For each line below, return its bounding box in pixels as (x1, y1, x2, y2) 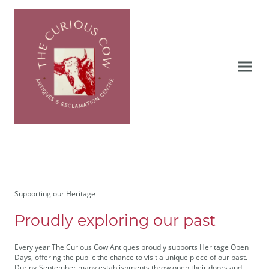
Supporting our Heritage (14, 189, 95, 199)
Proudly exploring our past (14, 211, 216, 230)
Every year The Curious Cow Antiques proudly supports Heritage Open (14, 242, 249, 253)
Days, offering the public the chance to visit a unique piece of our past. (14, 252, 247, 263)
